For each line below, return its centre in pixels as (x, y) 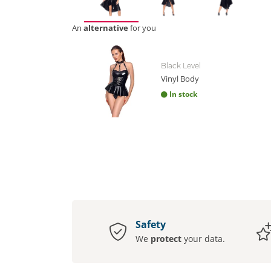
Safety (150, 225)
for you (142, 28)
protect (166, 239)
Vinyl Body (180, 78)
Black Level (181, 65)
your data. (203, 239)
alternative (106, 28)
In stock (183, 94)
